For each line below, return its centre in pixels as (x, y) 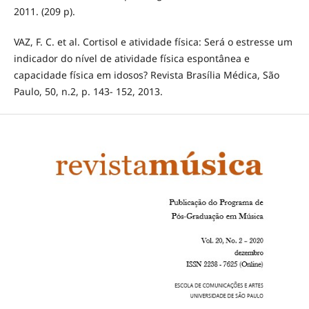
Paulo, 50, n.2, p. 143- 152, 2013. (88, 91)
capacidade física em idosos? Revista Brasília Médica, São (146, 74)
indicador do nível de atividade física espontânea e (131, 58)
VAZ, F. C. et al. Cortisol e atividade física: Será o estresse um (153, 41)
